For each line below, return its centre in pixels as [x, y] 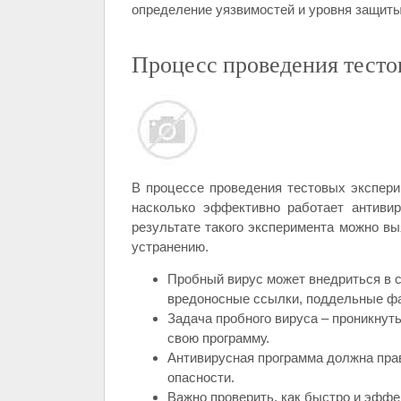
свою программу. [218, 338]
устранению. [170, 247]
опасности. [201, 377]
